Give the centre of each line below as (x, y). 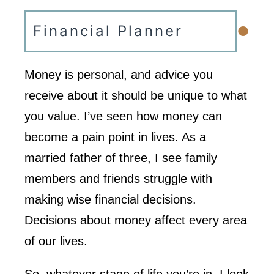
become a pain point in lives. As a (115, 137)
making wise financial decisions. (110, 199)
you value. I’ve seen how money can (123, 116)
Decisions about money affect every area (136, 220)
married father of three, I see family (121, 158)
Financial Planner (108, 31)
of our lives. (56, 241)
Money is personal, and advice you (119, 75)
